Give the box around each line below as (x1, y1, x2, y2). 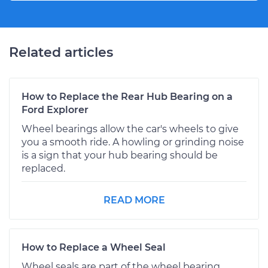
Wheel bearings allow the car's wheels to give (22, 123, 239, 135)
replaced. (22, 162, 65, 174)
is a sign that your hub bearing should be (22, 149, 218, 161)
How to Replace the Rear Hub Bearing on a (22, 90, 233, 102)
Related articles (9, 44, 113, 60)
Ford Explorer (22, 103, 89, 115)
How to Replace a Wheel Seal (22, 241, 166, 253)
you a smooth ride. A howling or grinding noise (22, 136, 244, 148)
